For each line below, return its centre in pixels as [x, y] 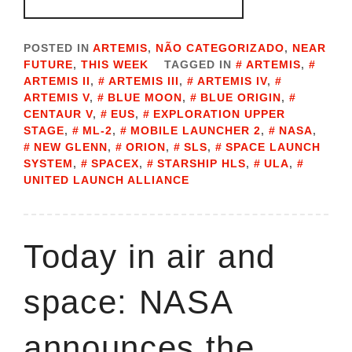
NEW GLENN [71, 147]
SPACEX [115, 164]
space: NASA [128, 302]
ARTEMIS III [144, 81]
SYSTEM [48, 164]
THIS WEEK [115, 65]
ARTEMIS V [57, 98]
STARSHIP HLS [202, 164]
